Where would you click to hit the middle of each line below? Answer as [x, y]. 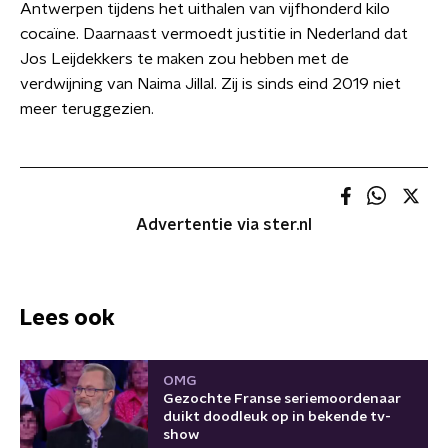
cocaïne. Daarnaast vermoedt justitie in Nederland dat [214, 34]
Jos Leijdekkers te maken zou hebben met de [184, 59]
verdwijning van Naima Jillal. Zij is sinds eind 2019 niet [210, 84]
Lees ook [67, 317]
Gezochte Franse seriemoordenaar [282, 398]
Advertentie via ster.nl [224, 225]
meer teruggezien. [87, 109]
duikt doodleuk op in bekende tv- [277, 416]
